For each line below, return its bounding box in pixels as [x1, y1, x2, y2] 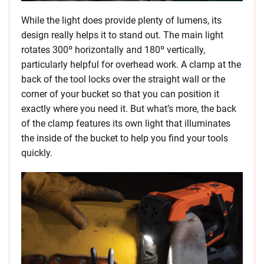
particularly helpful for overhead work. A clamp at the [21, 59, 241, 71]
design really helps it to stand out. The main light [21, 29, 223, 41]
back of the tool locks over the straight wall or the [21, 74, 225, 85]
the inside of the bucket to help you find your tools [21, 133, 228, 144]
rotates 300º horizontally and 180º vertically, [21, 44, 205, 56]
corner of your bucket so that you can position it [21, 88, 219, 100]
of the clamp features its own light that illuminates [21, 118, 230, 130]
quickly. [21, 147, 52, 159]
